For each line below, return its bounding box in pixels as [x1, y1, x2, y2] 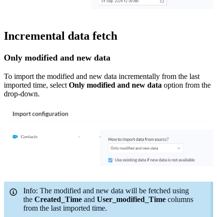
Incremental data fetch [4, 29, 117, 42]
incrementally [117, 72, 160, 80]
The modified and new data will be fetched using [40, 186, 189, 195]
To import [4, 72, 36, 80]
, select [46, 80, 67, 89]
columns [168, 195, 193, 204]
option [164, 80, 185, 89]
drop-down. [4, 89, 40, 98]
